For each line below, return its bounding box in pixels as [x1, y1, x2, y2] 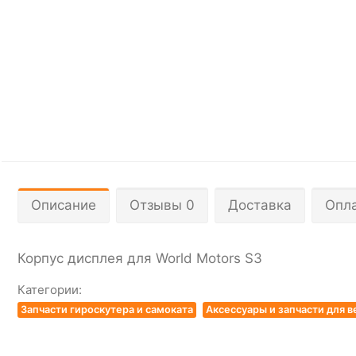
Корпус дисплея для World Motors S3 [17, 250, 262, 266]
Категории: [17, 281, 82, 297]
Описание [31, 196, 96, 213]
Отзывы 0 [130, 196, 195, 213]
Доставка [228, 196, 292, 213]
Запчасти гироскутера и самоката [21, 303, 193, 315]
